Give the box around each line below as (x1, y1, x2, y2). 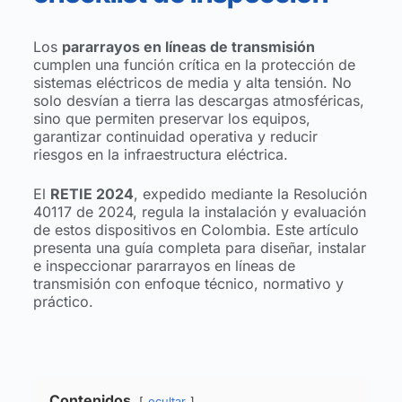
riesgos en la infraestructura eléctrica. (32, 144, 288, 163)
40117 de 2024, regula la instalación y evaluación (32, 202, 366, 221)
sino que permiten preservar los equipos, (32, 109, 310, 127)
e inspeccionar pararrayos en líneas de (32, 256, 295, 275)
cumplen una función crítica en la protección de (32, 55, 355, 74)
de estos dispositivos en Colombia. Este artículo (32, 220, 359, 239)
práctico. (32, 292, 93, 310)
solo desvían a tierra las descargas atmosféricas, (32, 91, 364, 109)
